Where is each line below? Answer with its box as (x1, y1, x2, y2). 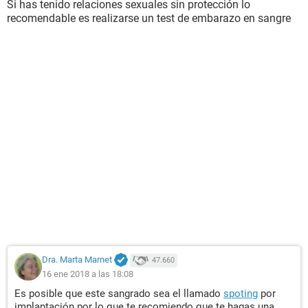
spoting (223, 287, 258, 300)
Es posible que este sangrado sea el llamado (14, 287, 223, 300)
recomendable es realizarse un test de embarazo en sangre (7, 12, 291, 25)
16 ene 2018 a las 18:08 (42, 268, 133, 279)
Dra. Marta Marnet (42, 254, 112, 265)
